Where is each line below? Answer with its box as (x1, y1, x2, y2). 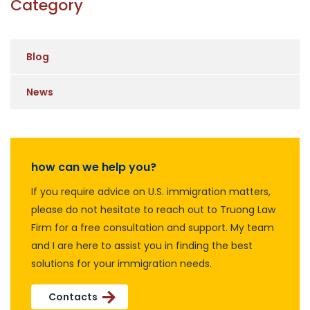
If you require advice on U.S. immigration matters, (31, 184, 271, 199)
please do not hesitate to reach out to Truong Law (31, 202, 275, 217)
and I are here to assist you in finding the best (31, 238, 253, 253)
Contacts (48, 289, 98, 304)
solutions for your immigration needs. (31, 256, 212, 271)
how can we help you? (31, 158, 156, 175)
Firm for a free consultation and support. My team (31, 220, 274, 235)
